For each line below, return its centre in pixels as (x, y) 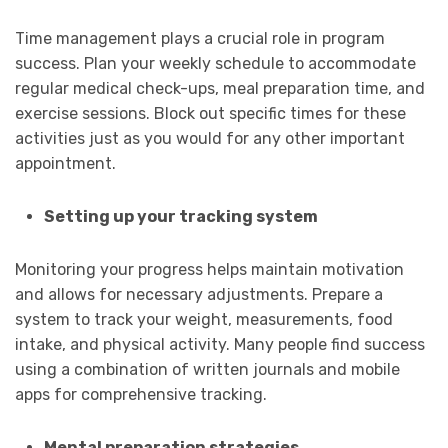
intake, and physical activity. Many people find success (220, 345)
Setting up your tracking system (180, 217)
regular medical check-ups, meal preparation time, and (220, 89)
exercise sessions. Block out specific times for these (210, 114)
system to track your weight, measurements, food (204, 320)
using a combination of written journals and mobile (207, 370)
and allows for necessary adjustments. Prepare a (199, 295)
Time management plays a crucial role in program (200, 39)
